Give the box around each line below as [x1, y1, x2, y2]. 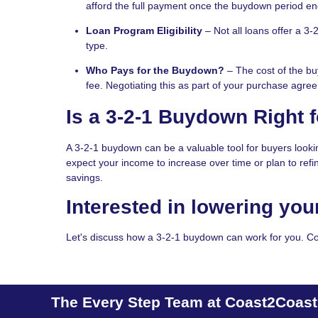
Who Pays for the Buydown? [86, 64, 224, 76]
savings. [66, 171, 103, 183]
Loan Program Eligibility [86, 24, 202, 36]
